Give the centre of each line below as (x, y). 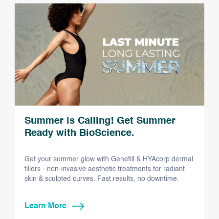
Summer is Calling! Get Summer (100, 121)
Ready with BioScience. (79, 134)
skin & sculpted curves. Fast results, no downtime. (102, 179)
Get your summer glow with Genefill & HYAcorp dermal (109, 160)
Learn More (45, 207)
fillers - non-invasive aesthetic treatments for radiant (105, 169)
